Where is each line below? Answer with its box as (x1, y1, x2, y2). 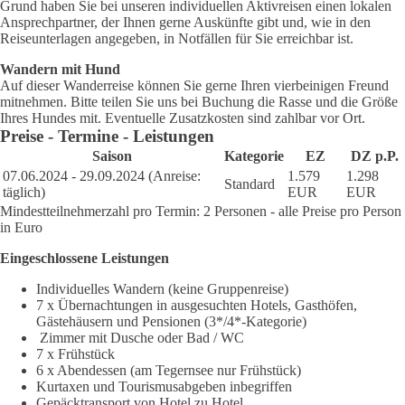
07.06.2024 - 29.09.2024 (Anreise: (3, 168, 201, 184)
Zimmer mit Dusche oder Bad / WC (40, 330, 244, 346)
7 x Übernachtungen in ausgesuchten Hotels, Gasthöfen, (36, 297, 357, 314)
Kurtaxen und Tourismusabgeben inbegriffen (36, 379, 292, 395)
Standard (224, 176, 275, 193)
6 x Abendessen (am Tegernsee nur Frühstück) (36, 363, 301, 379)
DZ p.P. (350, 148, 399, 165)
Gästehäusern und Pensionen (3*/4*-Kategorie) (36, 314, 306, 330)
